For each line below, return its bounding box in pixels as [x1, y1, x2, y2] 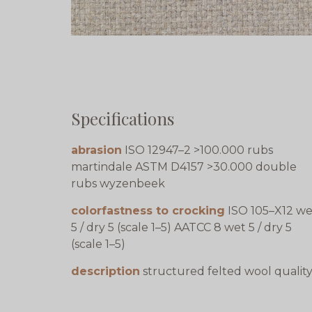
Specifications [71, 107, 174, 130]
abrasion [71, 143, 122, 157]
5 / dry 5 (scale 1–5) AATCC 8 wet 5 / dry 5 [71, 221, 292, 235]
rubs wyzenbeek [71, 177, 165, 191]
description [71, 265, 140, 279]
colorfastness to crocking [71, 204, 225, 218]
